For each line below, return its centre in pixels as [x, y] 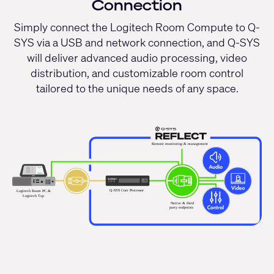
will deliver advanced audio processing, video [137, 58]
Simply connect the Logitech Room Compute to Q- [137, 27]
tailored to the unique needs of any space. [137, 88]
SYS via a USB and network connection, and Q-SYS [137, 43]
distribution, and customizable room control [137, 73]
